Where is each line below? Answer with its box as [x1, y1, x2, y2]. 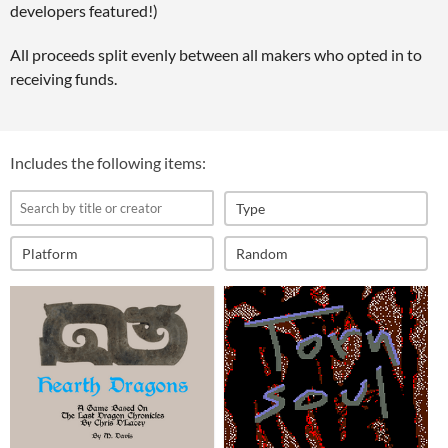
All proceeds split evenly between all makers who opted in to [10, 45, 422, 65]
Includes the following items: [10, 153, 206, 173]
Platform [22, 245, 78, 263]
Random [236, 245, 288, 263]
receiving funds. [10, 69, 117, 89]
